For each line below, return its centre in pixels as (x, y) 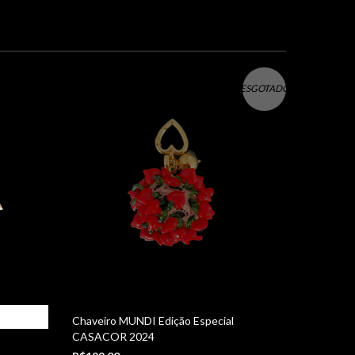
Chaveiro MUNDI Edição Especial (153, 320)
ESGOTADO (264, 89)
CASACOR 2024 (113, 336)
